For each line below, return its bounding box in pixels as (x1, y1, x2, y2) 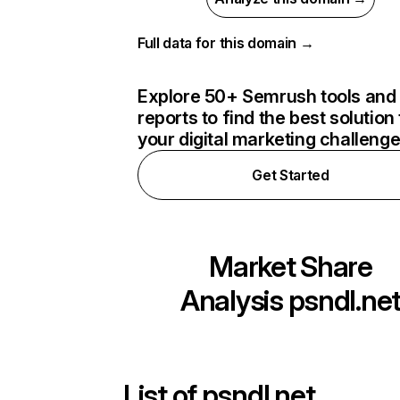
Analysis (180, 283, 288, 318)
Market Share (209, 249, 372, 284)
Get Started (252, 166, 329, 184)
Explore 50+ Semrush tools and (137, 86, 396, 107)
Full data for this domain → (137, 34, 314, 52)
